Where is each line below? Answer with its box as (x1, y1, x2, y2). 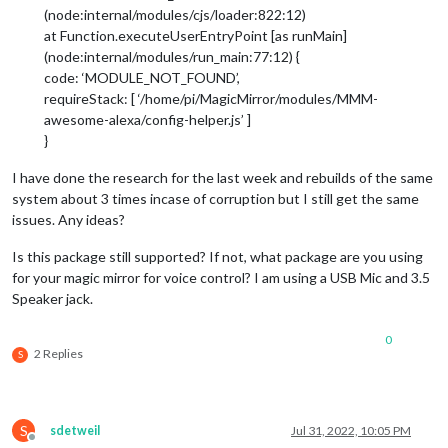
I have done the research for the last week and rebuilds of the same (12, 168, 433, 186)
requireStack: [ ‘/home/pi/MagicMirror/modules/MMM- (44, 89, 378, 107)
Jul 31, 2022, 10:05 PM (291, 422, 411, 438)
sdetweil (50, 422, 100, 438)
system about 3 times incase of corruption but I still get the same (12, 189, 419, 207)
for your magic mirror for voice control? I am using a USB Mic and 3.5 (12, 268, 430, 286)
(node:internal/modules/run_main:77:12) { (44, 47, 300, 65)
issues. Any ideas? (12, 210, 125, 228)
